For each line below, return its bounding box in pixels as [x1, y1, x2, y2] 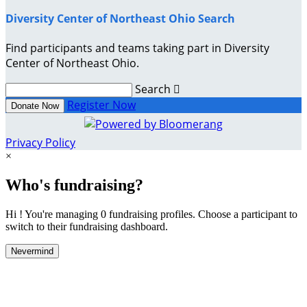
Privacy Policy [5, 134, 75, 150]
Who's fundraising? [5, 175, 143, 194]
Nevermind [11, 245, 53, 256]
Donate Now [11, 100, 59, 111]
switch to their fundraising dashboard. [5, 220, 168, 232]
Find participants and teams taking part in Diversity [5, 40, 269, 56]
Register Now [67, 97, 136, 112]
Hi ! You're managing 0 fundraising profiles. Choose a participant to [5, 208, 297, 220]
